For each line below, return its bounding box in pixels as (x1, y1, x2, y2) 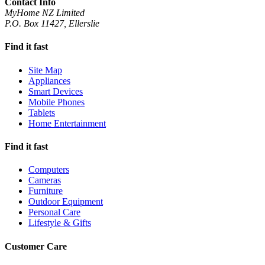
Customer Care (5, 241, 67, 251)
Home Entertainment (28, 118, 106, 128)
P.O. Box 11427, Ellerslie (5, 18, 99, 29)
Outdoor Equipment (28, 196, 103, 207)
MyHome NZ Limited (5, 8, 85, 18)
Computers (28, 164, 69, 175)
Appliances (28, 75, 70, 86)
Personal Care (28, 207, 80, 218)
